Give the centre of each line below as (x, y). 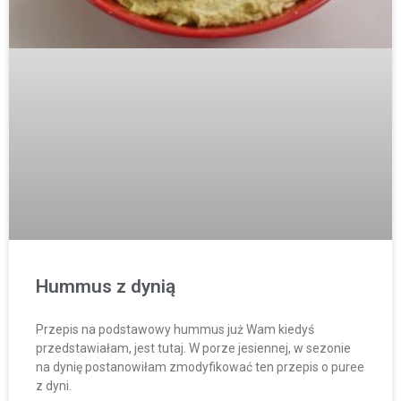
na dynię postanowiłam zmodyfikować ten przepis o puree (200, 367)
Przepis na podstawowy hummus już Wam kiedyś (175, 329)
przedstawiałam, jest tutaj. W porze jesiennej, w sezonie (193, 348)
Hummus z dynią (106, 286)
